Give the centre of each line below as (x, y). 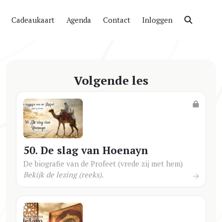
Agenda (79, 20)
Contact (117, 20)
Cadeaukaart (33, 20)
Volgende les (111, 80)
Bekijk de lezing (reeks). (63, 174)
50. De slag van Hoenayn (86, 150)
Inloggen (157, 20)
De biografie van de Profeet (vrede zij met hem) (103, 164)
